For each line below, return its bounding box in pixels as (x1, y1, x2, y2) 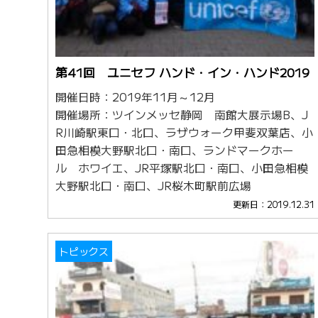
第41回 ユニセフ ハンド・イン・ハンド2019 (55, 64, 310, 82)
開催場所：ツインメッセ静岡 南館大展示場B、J (55, 106, 309, 124)
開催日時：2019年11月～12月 (55, 89, 216, 106)
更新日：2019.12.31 (233, 198, 315, 212)
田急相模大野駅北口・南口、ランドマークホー (55, 142, 295, 159)
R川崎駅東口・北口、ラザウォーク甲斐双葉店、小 (55, 124, 314, 141)
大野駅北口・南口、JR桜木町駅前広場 (55, 177, 252, 194)
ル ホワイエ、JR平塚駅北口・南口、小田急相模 (55, 160, 309, 177)
